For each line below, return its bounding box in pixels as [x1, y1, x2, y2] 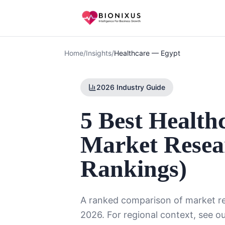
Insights [86, 49, 111, 57]
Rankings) [80, 155, 187, 182]
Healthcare [114, 49, 150, 57]
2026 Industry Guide [96, 83, 165, 91]
